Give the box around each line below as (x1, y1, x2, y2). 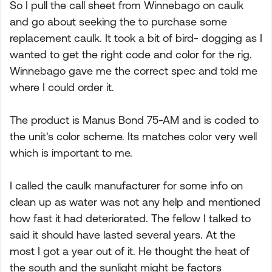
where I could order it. (10, 81, 114, 93)
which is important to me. (10, 146, 132, 159)
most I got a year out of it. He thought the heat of (10, 245, 250, 257)
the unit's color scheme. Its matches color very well (10, 130, 257, 143)
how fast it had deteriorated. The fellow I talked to (10, 212, 251, 225)
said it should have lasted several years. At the (10, 228, 236, 241)
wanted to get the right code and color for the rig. (10, 48, 252, 61)
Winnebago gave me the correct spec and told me (10, 64, 257, 77)
